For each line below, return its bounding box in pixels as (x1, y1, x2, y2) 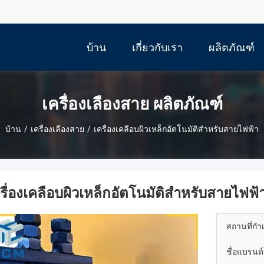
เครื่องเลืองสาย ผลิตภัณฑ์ (41, 94, 223, 114)
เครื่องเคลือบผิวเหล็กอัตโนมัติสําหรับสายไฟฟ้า (94, 124, 259, 134)
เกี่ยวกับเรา (132, 41, 183, 54)
